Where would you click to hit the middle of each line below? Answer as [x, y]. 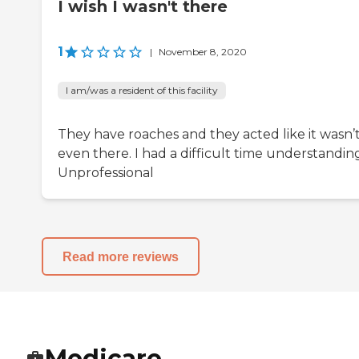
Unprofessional [106, 173]
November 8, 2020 [203, 52]
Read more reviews [121, 256]
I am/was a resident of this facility [142, 91]
